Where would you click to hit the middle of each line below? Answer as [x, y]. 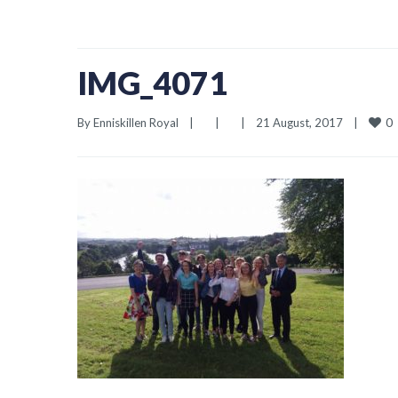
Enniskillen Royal [136, 123]
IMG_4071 [152, 83]
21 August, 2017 [305, 123]
